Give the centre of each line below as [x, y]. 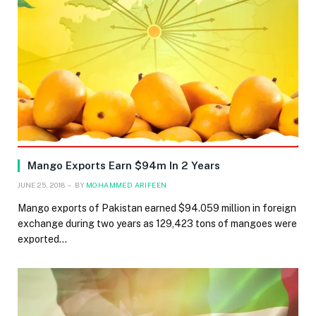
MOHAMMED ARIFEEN [127, 184]
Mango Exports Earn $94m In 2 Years [124, 165]
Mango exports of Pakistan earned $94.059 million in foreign [157, 208]
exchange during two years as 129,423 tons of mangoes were [157, 223]
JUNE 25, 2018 [41, 184]
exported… [42, 239]
